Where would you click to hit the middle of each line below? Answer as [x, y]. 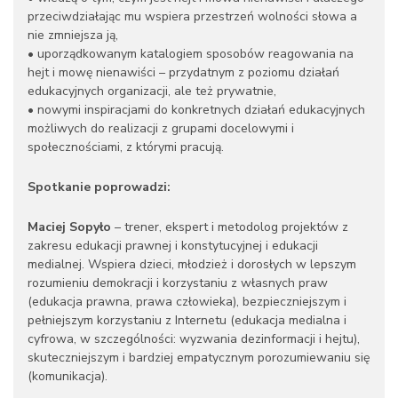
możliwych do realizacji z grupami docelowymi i [161, 128]
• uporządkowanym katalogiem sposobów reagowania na [191, 54]
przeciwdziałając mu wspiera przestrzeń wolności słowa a [192, 16]
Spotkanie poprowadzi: [99, 187]
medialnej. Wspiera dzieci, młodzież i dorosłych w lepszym [192, 264]
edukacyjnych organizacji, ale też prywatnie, [152, 91]
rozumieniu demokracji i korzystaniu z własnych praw [178, 283]
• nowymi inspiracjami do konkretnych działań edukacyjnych [196, 110]
